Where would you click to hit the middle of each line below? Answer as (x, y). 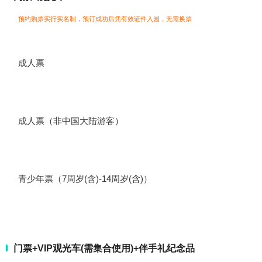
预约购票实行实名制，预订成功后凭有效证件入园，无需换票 (105, 18)
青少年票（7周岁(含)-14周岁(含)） (85, 179)
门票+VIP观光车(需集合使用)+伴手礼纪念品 (104, 248)
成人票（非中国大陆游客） (71, 121)
